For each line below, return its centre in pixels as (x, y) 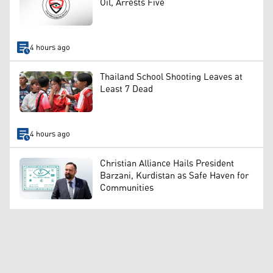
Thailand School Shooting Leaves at (171, 77)
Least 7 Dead (126, 90)
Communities (127, 188)
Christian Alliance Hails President (167, 164)
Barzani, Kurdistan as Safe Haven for (174, 176)
